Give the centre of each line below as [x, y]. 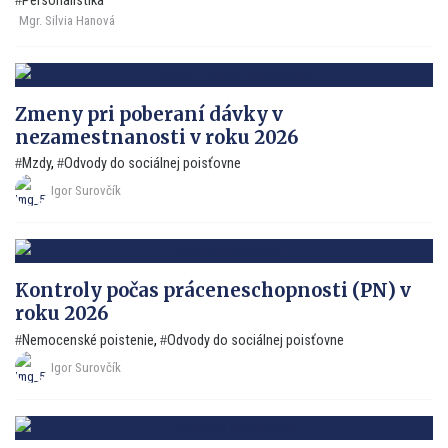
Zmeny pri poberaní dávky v [149, 114]
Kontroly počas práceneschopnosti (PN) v [213, 291]
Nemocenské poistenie [88, 341]
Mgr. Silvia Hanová [67, 20]
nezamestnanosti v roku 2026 [157, 137]
